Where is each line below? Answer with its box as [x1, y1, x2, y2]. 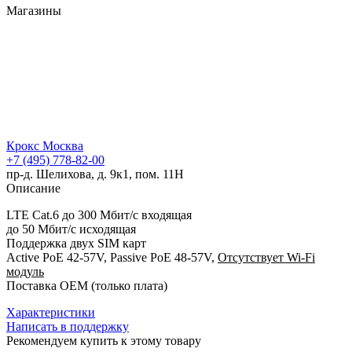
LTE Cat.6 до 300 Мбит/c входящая [6, 207, 192, 222]
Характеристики [6, 305, 95, 319]
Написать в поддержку [6, 319, 129, 333]
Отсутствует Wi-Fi [218, 250, 315, 264]
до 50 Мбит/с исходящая [6, 222, 136, 236]
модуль [6, 264, 44, 278]
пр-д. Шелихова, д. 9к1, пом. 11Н [6, 167, 184, 181]
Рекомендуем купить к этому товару [6, 333, 201, 347]
